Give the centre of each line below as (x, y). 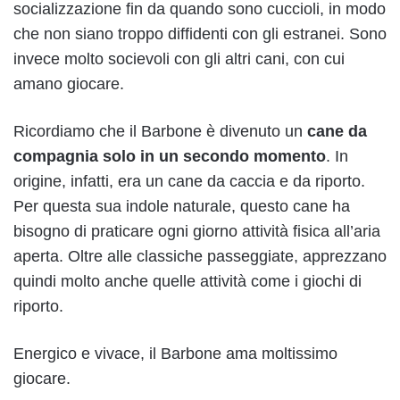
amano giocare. (69, 84)
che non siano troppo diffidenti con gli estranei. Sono (200, 34)
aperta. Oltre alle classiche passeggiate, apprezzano (200, 257)
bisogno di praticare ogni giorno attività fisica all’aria (197, 232)
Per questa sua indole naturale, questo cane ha (182, 207)
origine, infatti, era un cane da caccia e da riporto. (189, 182)
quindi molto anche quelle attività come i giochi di (187, 282)
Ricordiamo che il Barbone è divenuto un (158, 132)
